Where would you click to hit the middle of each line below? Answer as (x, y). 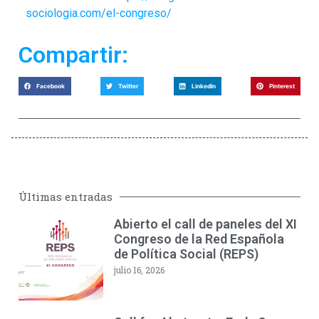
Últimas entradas (66, 196)
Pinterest (282, 87)
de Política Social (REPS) (186, 253)
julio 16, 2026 (139, 270)
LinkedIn (203, 87)
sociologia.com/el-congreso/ (99, 13)
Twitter (128, 87)
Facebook (51, 87)
